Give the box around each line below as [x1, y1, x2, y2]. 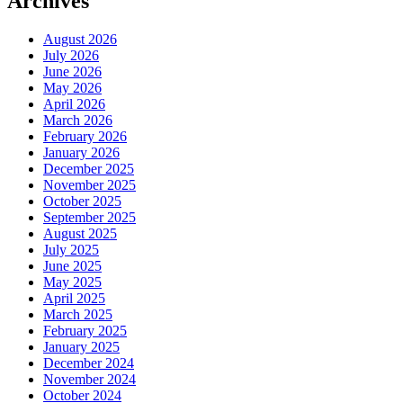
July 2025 [43, 242, 99, 258]
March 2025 [43, 307, 112, 323]
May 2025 [43, 274, 102, 291]
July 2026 [43, 48, 99, 64]
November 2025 [43, 177, 136, 193]
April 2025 [43, 291, 105, 307]
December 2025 [43, 161, 134, 177]
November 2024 [43, 372, 136, 388]
